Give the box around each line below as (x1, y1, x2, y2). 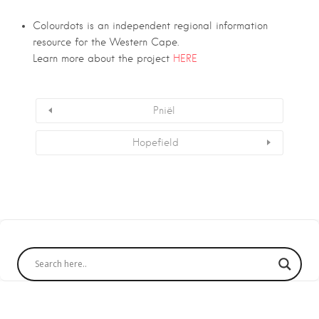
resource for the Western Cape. (33, 36, 179, 48)
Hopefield (132, 136, 179, 148)
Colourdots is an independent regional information (33, 20, 268, 32)
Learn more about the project (33, 53, 173, 65)
